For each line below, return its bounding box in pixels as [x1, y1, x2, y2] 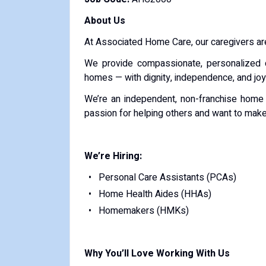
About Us [84, 14, 125, 28]
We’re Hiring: [84, 149, 142, 163]
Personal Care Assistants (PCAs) [98, 170, 236, 185]
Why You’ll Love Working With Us [84, 246, 230, 261]
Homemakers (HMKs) [98, 204, 189, 218]
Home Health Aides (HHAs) [98, 187, 211, 201]
